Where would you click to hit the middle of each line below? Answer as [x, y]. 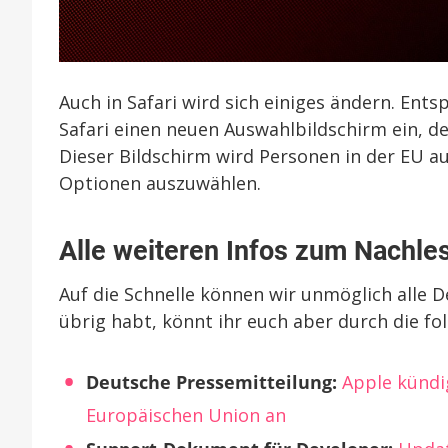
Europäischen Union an [186, 414]
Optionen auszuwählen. [160, 182]
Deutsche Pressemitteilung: [211, 381]
